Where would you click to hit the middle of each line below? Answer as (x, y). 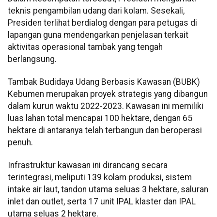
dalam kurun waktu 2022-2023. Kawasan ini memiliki (106, 106)
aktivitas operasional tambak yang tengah (85, 47)
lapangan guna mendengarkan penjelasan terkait (98, 35)
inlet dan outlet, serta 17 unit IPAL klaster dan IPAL (102, 202)
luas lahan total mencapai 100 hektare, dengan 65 (100, 118)
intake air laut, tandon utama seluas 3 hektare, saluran (108, 190)
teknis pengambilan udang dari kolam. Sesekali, (96, 10)
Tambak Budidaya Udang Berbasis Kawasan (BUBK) (104, 82)
